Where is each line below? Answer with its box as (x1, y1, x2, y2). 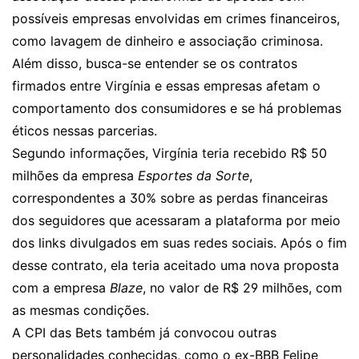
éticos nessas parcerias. (12, 123, 157, 139)
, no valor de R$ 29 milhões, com (143, 280, 342, 296)
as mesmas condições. (12, 302, 149, 319)
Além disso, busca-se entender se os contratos (12, 55, 297, 72)
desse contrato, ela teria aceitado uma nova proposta (12, 257, 339, 274)
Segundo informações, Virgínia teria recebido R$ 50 (12, 145, 327, 162)
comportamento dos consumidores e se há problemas (12, 100, 341, 117)
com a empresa (12, 280, 110, 296)
